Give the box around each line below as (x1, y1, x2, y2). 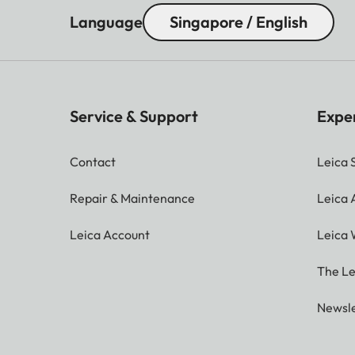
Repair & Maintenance (70, 189, 195, 206)
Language (70, 11, 143, 32)
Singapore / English (170, 11, 307, 32)
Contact (70, 153, 116, 170)
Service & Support (70, 105, 198, 126)
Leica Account (70, 226, 150, 242)
